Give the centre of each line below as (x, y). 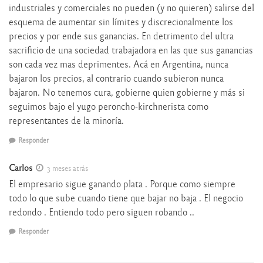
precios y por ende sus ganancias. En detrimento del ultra (121, 36)
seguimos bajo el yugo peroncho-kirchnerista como (109, 106)
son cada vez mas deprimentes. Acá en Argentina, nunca (119, 64)
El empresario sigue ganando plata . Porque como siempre (122, 183)
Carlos (21, 167)
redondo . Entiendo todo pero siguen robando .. (102, 211)
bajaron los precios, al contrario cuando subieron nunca (116, 78)
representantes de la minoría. (66, 120)
